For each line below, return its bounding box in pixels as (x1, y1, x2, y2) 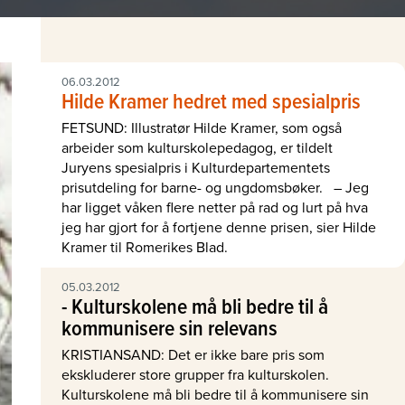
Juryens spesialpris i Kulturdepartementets (61, 157, 330, 177)
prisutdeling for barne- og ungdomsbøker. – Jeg (61, 177, 369, 197)
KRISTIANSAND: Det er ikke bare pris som (61, 344, 325, 364)
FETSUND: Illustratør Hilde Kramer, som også (61, 118, 342, 137)
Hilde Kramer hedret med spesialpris (61, 85, 361, 116)
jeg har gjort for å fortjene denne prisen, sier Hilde (61, 217, 376, 237)
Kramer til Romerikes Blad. (61, 237, 228, 257)
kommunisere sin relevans (61, 312, 278, 343)
